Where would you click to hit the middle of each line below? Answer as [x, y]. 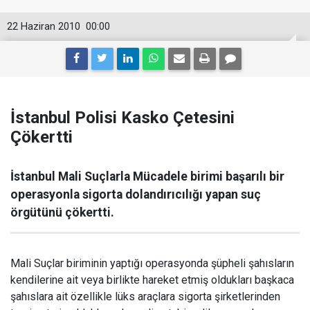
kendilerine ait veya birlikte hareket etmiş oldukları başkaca [152, 280]
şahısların [271, 263]
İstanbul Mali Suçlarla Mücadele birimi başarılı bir [147, 176]
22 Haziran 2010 [44, 27]
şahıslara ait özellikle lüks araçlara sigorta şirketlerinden [145, 297]
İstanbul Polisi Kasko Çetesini [122, 118]
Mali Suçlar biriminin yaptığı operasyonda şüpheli [129, 263]
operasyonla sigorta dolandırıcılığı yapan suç [136, 194]
